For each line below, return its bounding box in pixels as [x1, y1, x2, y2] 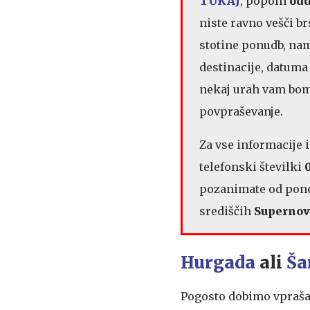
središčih [199, 204, 254, 219]
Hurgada [181, 252, 255, 274]
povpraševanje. [199, 104, 286, 119]
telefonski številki [199, 160, 304, 174]
